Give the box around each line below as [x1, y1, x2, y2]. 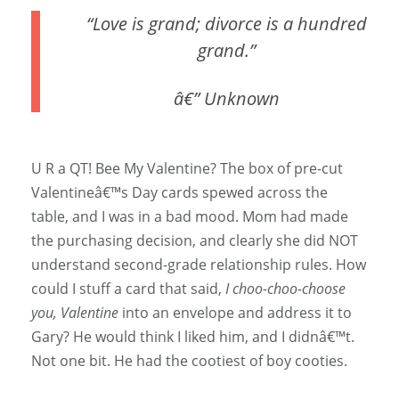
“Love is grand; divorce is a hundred [85, 12, 101, 37]
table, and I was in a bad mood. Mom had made [31, 207, 348, 227]
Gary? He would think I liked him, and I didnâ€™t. [31, 327, 354, 347]
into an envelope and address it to [118, 303, 352, 323]
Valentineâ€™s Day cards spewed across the [31, 183, 328, 203]
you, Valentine [31, 303, 118, 323]
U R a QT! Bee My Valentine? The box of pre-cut [31, 159, 343, 179]
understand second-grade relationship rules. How [31, 255, 366, 275]
